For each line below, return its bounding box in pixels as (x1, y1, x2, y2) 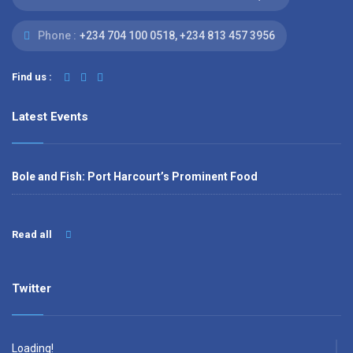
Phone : (35, 29, 76, 42)
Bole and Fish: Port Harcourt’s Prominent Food (12, 170, 258, 183)
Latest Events (12, 110, 88, 124)
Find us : (12, 71, 52, 83)
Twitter (12, 281, 51, 295)
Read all (12, 229, 54, 240)
